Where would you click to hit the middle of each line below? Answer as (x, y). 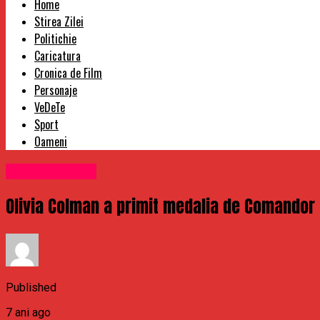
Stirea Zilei (59, 22)
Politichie (55, 39)
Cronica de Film (68, 73)
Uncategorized (51, 172)
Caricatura (57, 56)
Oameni (51, 142)
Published (31, 287)
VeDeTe (50, 107)
